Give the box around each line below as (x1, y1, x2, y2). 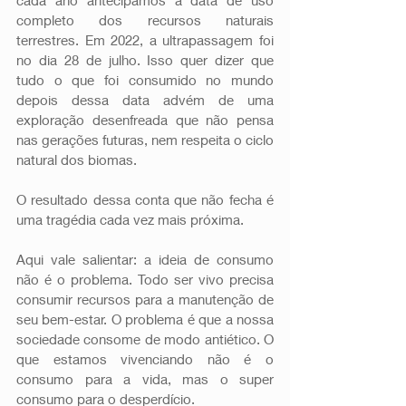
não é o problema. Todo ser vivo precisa (16, 270, 274, 287)
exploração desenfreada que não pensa (16, 111, 274, 128)
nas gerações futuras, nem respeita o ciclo (16, 130, 274, 148)
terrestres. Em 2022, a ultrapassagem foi (16, 31, 274, 48)
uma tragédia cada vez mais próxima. (16, 210, 247, 227)
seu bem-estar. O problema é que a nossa (16, 310, 274, 327)
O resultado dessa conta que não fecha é (16, 190, 274, 208)
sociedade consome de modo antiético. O (16, 330, 274, 347)
